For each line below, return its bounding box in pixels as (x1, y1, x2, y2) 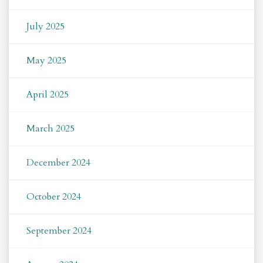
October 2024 (26, 190, 81, 204)
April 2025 (26, 88, 69, 102)
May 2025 (26, 54, 66, 68)
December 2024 (26, 156, 90, 170)
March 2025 (26, 122, 75, 136)
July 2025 (26, 20, 65, 33)
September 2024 (26, 224, 92, 238)
